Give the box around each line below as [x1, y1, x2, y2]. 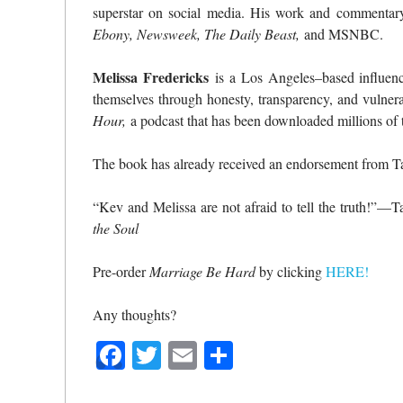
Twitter [161, 335, 244, 374]
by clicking [255, 262, 326, 282]
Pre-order [93, 262, 149, 282]
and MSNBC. [300, 24, 383, 44]
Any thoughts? [93, 305, 176, 325]
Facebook [125, 335, 236, 374]
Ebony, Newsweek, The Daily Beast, [93, 24, 300, 44]
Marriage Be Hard [149, 262, 255, 282]
